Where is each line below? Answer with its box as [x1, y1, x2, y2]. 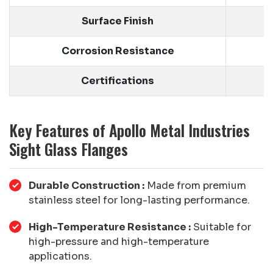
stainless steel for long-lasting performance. [29, 193, 250, 207]
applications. [29, 249, 92, 263]
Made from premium [144, 179, 246, 192]
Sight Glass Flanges [9, 137, 128, 160]
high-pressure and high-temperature [29, 235, 209, 248]
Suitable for [191, 220, 251, 233]
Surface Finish [82, 14, 154, 27]
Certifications [81, 74, 154, 87]
